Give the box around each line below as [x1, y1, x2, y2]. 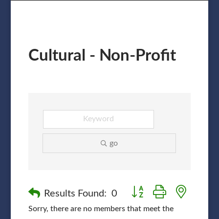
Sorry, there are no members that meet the [28, 204, 174, 213]
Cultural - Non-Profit [28, 47, 176, 64]
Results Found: [44, 188, 107, 198]
